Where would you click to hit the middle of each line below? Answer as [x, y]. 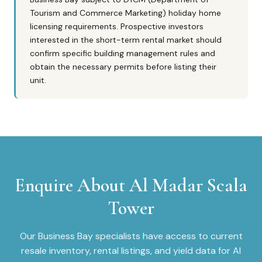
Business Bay [65, 236]
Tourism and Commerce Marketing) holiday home [125, 13]
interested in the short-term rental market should [126, 40]
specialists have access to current [168, 236]
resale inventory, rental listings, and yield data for [127, 251]
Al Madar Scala [188, 185]
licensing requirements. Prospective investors [117, 26]
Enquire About [72, 185]
